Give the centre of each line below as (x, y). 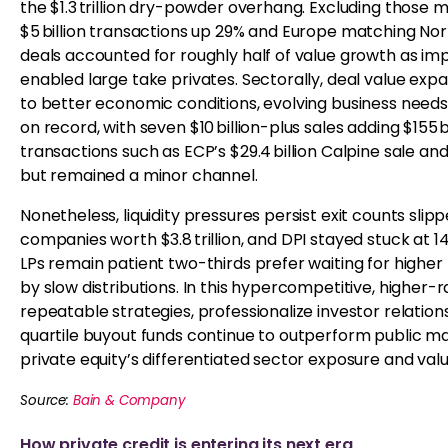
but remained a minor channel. (139, 175)
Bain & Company (129, 400)
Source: (46, 400)
